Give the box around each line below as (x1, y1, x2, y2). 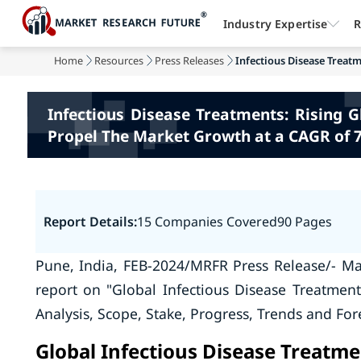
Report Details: (43, 213, 137, 230)
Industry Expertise (222, 15, 328, 31)
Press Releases (155, 53, 225, 68)
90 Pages (276, 213, 332, 230)
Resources (94, 53, 144, 68)
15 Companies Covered (136, 213, 277, 230)
